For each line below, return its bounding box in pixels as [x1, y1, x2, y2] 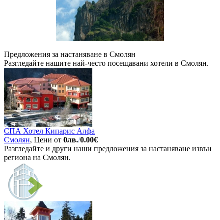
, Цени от [30, 135, 63, 144]
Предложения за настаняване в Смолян [4, 50, 136, 58]
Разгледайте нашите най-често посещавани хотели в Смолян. [4, 58, 209, 67]
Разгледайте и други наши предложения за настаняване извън [4, 144, 212, 153]
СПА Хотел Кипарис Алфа [4, 126, 95, 135]
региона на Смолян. [4, 153, 71, 162]
